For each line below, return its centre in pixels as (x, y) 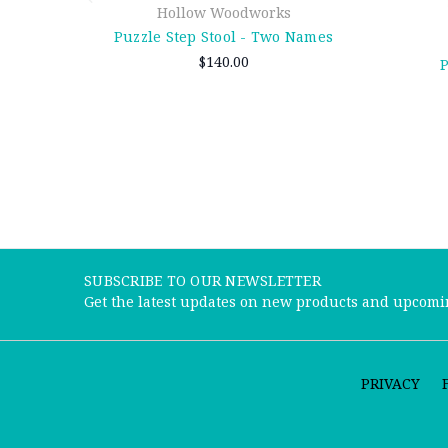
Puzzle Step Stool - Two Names (223, 37)
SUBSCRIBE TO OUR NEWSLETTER (202, 280)
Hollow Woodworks (223, 13)
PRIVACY (390, 383)
